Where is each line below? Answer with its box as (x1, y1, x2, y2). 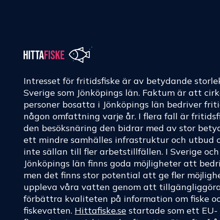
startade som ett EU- (126, 205, 218, 217)
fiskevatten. (24, 205, 75, 217)
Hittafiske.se (75, 205, 126, 217)
